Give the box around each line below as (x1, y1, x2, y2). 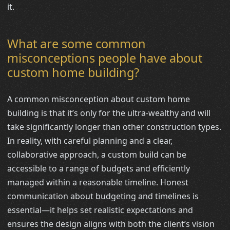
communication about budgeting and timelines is (7, 190, 199, 202)
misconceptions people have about (7, 49, 203, 66)
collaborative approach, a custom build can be (7, 148, 187, 160)
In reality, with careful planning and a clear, (7, 135, 173, 146)
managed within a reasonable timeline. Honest (7, 176, 189, 188)
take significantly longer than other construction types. (7, 121, 222, 132)
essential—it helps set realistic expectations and (7, 204, 194, 216)
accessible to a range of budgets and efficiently (7, 162, 190, 174)
